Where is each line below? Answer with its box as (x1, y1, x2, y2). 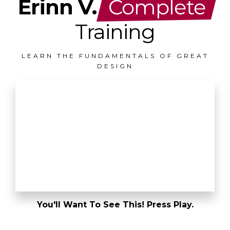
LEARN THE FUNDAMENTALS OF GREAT (21, 52, 209, 60)
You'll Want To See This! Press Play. (36, 200, 194, 210)
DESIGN (97, 62, 133, 70)
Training (75, 19, 155, 45)
